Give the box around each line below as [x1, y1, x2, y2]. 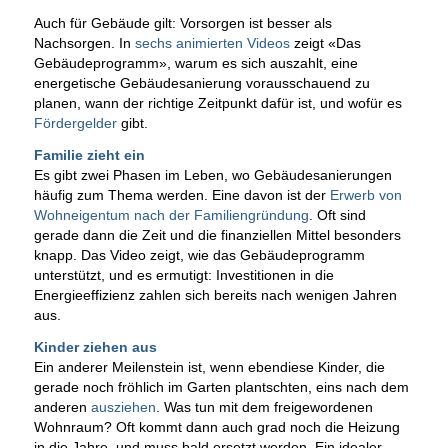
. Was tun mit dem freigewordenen [155, 399, 373, 416]
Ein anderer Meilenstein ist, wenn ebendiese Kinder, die [33, 359, 385, 376]
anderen [33, 399, 91, 416]
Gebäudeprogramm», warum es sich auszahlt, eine [33, 55, 358, 72]
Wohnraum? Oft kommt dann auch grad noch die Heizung [33, 419, 400, 436]
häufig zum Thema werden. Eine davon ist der [33, 187, 330, 204]
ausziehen [90, 399, 156, 416]
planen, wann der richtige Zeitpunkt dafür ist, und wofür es [33, 95, 402, 112]
